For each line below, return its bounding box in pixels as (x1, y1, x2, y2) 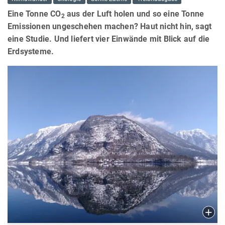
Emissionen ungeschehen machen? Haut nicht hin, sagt (8, 21, 212, 31)
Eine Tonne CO (8, 9, 61, 19)
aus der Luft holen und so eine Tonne (64, 9, 204, 19)
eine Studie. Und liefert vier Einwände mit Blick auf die (8, 34, 210, 44)
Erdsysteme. (8, 46, 54, 56)
